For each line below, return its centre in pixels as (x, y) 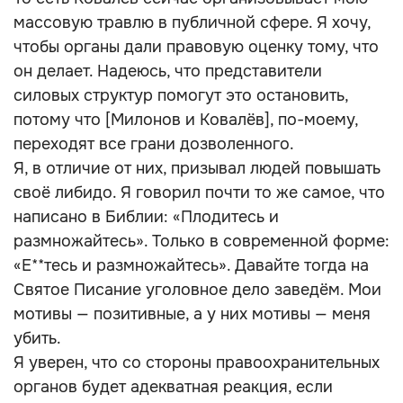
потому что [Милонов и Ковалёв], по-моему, (186, 120)
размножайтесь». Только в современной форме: (201, 241)
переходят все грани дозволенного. (154, 144)
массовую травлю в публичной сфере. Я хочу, (192, 22)
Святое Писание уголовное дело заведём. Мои (197, 290)
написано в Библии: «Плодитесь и (146, 217)
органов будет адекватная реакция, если (173, 387)
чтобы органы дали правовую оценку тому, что (196, 47)
